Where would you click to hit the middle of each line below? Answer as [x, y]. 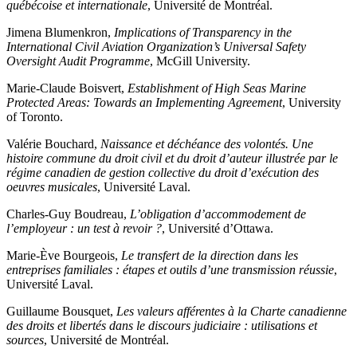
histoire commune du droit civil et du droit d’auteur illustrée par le [172, 159]
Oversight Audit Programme [78, 61]
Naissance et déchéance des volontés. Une [207, 144]
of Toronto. [35, 117]
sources [25, 340]
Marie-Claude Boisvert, [67, 88]
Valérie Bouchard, [53, 144]
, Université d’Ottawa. [218, 229]
